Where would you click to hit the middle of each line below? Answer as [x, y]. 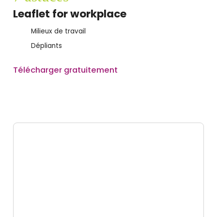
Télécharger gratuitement [65, 70]
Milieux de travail [58, 31]
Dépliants [46, 46]
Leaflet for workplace [70, 14]
